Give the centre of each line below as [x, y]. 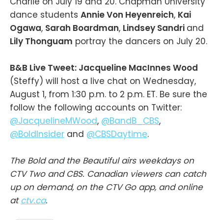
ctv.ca [33, 201]
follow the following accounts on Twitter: [96, 108]
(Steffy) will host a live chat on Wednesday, [103, 81]
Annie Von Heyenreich [127, 15]
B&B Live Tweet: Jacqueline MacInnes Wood [104, 68]
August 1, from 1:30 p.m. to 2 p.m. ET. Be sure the [109, 95]
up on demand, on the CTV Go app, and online [106, 187]
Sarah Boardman [82, 28]
